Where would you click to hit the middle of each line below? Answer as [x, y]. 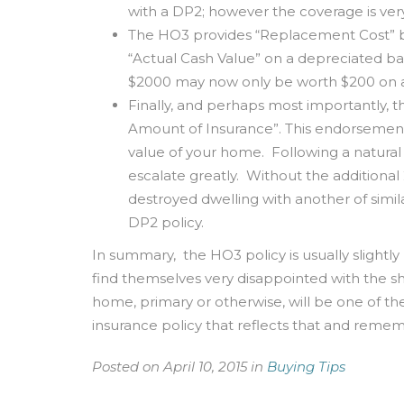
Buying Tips [306, 367]
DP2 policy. [166, 222]
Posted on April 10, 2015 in [179, 367]
